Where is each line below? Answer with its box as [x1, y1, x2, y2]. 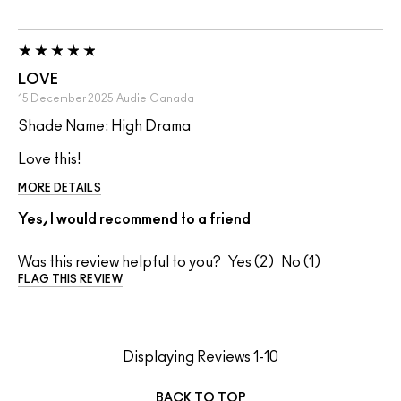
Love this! [18, 152, 81, 167]
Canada [149, 93, 194, 105]
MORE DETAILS [18, 183, 101, 194]
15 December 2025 [18, 93, 114, 105]
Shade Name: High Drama [18, 119, 191, 134]
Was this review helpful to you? [18, 255, 221, 270]
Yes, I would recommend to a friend [18, 212, 251, 227]
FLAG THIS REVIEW [18, 274, 123, 286]
